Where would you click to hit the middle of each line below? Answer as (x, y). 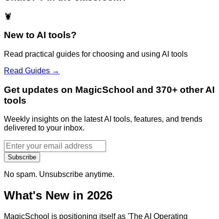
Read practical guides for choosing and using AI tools (96, 54)
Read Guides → (32, 71)
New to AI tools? (40, 35)
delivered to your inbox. (44, 128)
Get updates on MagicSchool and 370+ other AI (109, 89)
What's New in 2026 (58, 196)
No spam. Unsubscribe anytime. (59, 175)
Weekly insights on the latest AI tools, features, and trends (103, 119)
